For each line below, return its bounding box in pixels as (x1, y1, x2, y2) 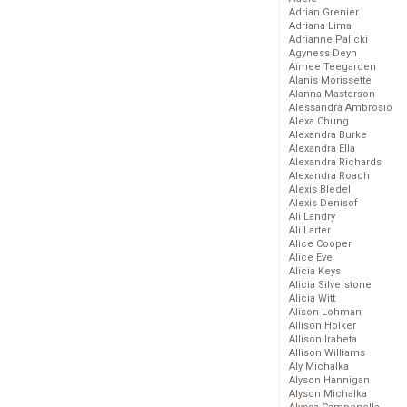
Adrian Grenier (289, 6, 359, 19)
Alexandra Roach (289, 170, 370, 183)
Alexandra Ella (289, 143, 355, 155)
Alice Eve (289, 252, 333, 264)
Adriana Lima (289, 20, 352, 33)
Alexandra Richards (289, 156, 382, 169)
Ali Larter (289, 224, 331, 237)
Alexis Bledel (289, 184, 351, 196)
